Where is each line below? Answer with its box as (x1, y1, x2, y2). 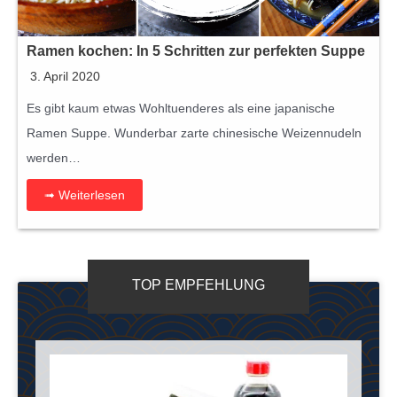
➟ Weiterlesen (44, 187, 125, 202)
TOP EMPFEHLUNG (132, 276, 265, 292)
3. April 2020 (30, 68, 100, 83)
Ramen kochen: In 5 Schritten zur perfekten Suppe (27, 43, 365, 58)
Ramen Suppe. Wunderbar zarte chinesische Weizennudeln (27, 125, 362, 140)
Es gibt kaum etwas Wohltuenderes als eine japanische (27, 100, 335, 115)
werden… (27, 150, 81, 165)
